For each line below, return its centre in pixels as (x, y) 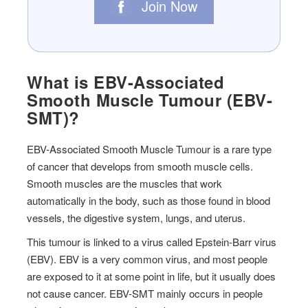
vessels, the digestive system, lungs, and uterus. (136, 218)
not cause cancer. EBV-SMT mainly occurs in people (145, 294)
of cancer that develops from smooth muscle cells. (140, 166)
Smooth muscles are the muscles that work (125, 184)
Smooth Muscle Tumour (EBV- (150, 100)
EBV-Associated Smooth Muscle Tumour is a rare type (150, 149)
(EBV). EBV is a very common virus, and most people (147, 259)
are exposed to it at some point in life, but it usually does (152, 276)
